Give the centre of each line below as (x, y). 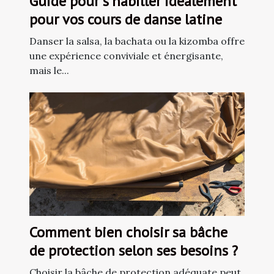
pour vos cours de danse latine (126, 20)
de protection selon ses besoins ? (134, 250)
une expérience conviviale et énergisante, (126, 56)
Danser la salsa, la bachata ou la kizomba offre (137, 41)
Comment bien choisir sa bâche (128, 232)
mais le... (49, 71)
